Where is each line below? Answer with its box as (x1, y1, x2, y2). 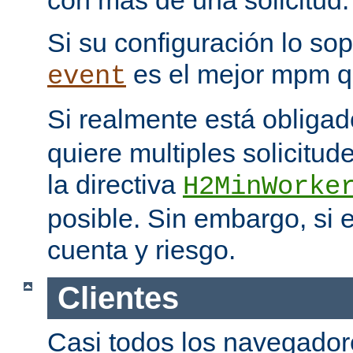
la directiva (47, 169, 183, 200)
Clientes (57, 281, 179, 316)
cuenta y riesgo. (47, 235, 236, 266)
